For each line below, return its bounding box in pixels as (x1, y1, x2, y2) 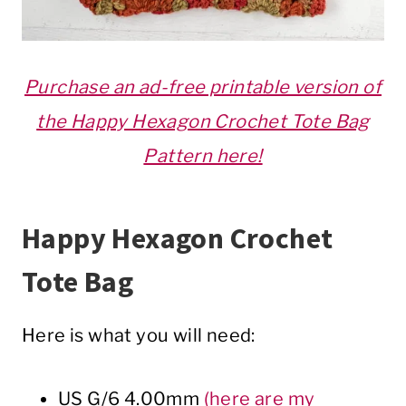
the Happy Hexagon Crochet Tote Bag (36, 111, 370, 133)
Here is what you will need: (22, 324, 256, 347)
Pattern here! (143, 145, 263, 168)
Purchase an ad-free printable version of (24, 76, 382, 99)
